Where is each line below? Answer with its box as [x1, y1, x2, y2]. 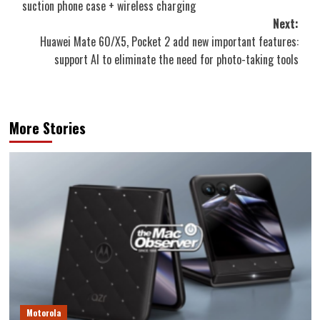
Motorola [26, 306, 61, 319]
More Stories [9, 116, 86, 139]
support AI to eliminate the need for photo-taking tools [54, 50, 299, 68]
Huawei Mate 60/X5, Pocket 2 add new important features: [39, 32, 299, 50]
